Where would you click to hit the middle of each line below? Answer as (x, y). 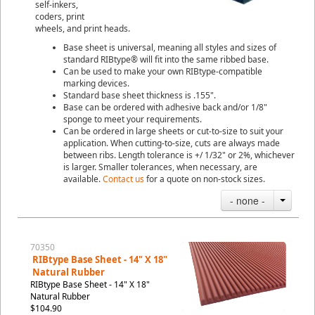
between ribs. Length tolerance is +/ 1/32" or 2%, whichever (179, 155)
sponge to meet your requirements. (133, 119)
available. (83, 179)
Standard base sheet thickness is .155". (140, 95)
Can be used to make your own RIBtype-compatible (163, 71)
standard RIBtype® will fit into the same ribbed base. (166, 59)
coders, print (60, 17)
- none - (247, 200)
